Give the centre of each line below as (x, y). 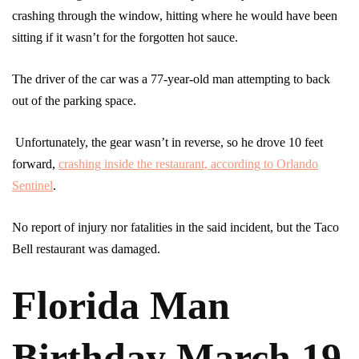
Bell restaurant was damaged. (86, 249)
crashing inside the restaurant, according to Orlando (188, 164)
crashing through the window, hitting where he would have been (175, 16)
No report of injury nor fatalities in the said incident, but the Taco (175, 228)
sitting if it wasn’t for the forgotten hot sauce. (127, 38)
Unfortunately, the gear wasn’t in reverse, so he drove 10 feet (167, 143)
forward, (35, 164)
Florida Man (121, 306)
